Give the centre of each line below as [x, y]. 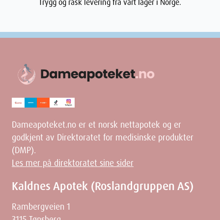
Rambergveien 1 [41, 206]
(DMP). [24, 150]
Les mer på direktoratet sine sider [73, 163]
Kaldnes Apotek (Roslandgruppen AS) [103, 186]
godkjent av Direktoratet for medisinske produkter [103, 137]
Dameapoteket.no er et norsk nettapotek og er [96, 124]
